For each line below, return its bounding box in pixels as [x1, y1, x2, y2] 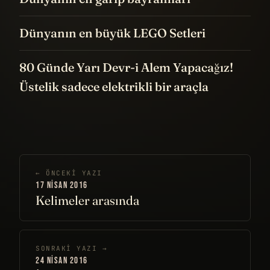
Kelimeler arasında [36, 192, 139, 209]
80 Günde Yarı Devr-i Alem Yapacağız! [19, 60, 233, 75]
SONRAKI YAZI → [36, 244, 108, 253]
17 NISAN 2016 [36, 180, 88, 192]
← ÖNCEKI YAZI [36, 169, 103, 178]
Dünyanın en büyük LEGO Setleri [19, 25, 206, 41]
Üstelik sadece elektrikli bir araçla [19, 79, 209, 95]
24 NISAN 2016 [36, 255, 88, 267]
